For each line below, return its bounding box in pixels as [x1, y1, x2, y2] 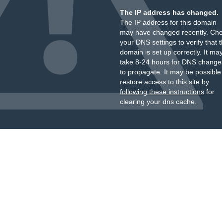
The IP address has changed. [119, 8, 219, 16]
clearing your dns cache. [119, 98, 197, 106]
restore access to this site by [119, 78, 209, 86]
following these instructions [119, 88, 204, 96]
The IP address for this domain [119, 18, 217, 26]
